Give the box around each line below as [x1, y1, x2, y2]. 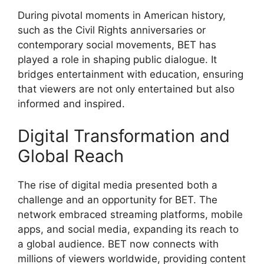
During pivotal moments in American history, [18, 9, 226, 21]
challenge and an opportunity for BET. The [18, 194, 217, 206]
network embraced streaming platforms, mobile [18, 209, 243, 220]
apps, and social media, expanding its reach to [18, 223, 239, 235]
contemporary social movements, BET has [18, 38, 216, 51]
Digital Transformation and [18, 126, 230, 146]
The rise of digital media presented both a [18, 179, 217, 191]
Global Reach [18, 146, 124, 166]
